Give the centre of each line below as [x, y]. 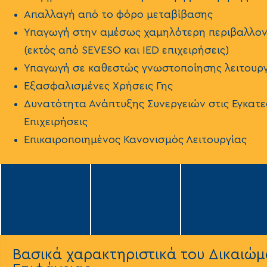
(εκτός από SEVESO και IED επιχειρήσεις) [127, 51]
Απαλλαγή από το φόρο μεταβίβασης [118, 15]
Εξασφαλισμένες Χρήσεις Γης [98, 87]
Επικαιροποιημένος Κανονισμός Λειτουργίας [135, 140]
